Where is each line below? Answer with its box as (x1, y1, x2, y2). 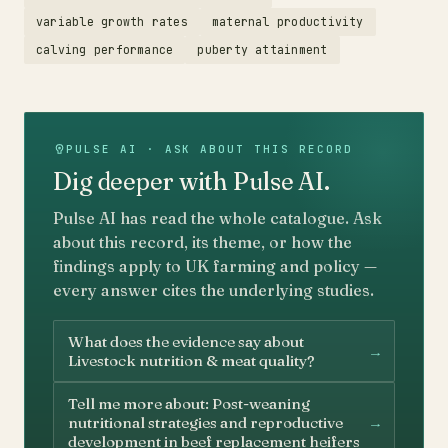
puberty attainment (197, 42, 328, 57)
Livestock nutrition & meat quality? (68, 351, 315, 370)
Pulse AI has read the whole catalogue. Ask (53, 208, 382, 228)
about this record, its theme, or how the (53, 232, 352, 252)
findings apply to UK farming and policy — (53, 256, 377, 276)
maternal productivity (211, 14, 364, 29)
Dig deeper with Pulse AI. (53, 167, 330, 196)
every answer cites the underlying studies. (53, 280, 374, 300)
